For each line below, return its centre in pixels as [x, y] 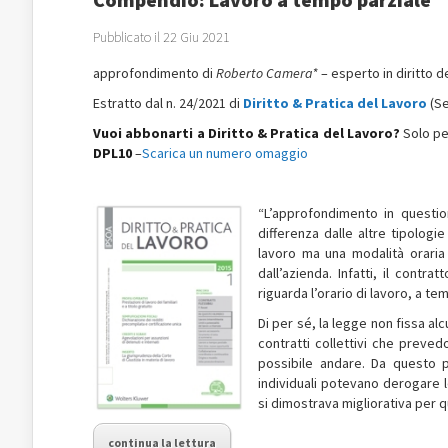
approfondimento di [154, 73]
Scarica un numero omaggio [225, 153]
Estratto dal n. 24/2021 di [168, 103]
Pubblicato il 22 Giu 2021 [161, 37]
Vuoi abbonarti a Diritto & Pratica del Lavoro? [246, 133]
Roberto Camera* [267, 73]
